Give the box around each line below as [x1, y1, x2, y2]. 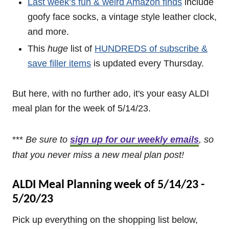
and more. [28, 27, 69, 37]
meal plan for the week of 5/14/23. [12, 103, 151, 113]
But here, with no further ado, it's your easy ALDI [12, 88, 209, 99]
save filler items [28, 58, 91, 68]
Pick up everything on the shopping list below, [12, 215, 198, 225]
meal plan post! [122, 150, 184, 160]
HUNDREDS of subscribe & [95, 43, 208, 54]
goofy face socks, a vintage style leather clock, [28, 12, 217, 22]
